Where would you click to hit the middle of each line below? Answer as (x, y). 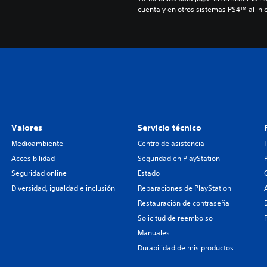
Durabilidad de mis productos (185, 248)
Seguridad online (39, 173)
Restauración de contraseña (183, 203)
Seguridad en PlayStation (178, 159)
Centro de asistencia (171, 144)
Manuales (153, 233)
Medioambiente (37, 144)
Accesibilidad (33, 159)
